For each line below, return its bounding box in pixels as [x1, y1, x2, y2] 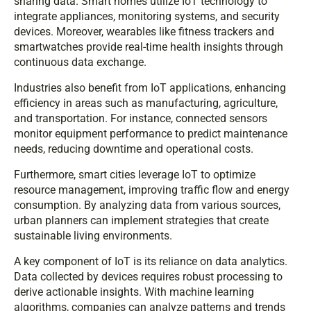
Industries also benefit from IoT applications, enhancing [14, 81, 286, 95]
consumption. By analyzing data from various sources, [14, 199, 280, 212]
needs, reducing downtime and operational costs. [14, 142, 253, 156]
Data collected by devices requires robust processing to [14, 270, 283, 284]
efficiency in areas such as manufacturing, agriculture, [14, 96, 278, 110]
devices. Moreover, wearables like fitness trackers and [14, 25, 274, 39]
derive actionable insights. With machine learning [14, 285, 254, 299]
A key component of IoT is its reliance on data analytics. [14, 255, 287, 269]
